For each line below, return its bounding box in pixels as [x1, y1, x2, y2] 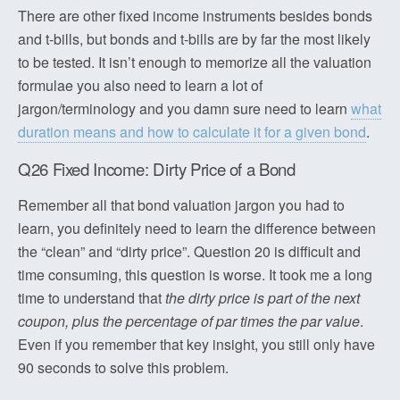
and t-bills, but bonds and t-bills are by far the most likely [18, 29, 371, 49]
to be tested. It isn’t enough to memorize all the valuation [18, 52, 371, 72]
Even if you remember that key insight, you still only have [18, 334, 375, 354]
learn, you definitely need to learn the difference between [18, 218, 376, 238]
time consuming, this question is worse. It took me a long [18, 264, 372, 285]
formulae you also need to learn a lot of [18, 75, 262, 96]
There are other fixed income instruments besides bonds [18, 5, 372, 26]
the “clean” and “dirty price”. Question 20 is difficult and [18, 241, 361, 262]
